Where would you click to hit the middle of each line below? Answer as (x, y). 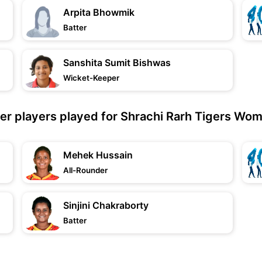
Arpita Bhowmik (99, 12)
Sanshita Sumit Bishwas (117, 63)
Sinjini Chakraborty (106, 205)
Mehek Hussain (98, 155)
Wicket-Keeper (92, 78)
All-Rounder (86, 170)
